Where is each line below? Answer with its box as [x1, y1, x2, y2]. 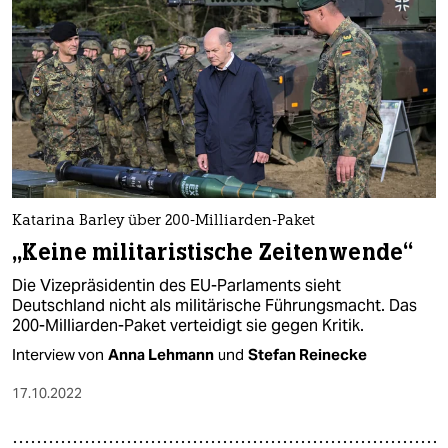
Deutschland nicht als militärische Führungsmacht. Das [12, 294, 417, 316]
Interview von [12, 344, 104, 364]
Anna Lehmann [108, 344, 214, 364]
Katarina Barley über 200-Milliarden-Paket [12, 213, 315, 229]
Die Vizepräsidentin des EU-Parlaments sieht [12, 274, 341, 296]
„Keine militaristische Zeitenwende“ [12, 237, 414, 267]
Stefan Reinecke [248, 344, 367, 364]
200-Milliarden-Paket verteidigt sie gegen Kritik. [12, 314, 364, 336]
